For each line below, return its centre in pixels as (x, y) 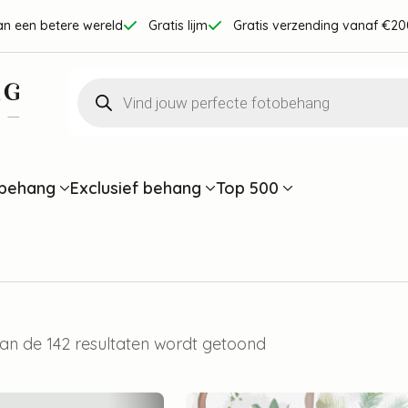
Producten (115, 87)
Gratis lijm (178, 26)
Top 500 (247, 187)
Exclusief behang (136, 187)
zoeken (103, 107)
